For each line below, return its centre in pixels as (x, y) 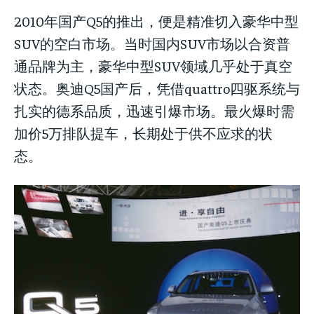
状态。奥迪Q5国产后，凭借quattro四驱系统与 (157, 88)
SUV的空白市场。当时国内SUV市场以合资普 (152, 43)
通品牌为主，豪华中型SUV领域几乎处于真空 (153, 65)
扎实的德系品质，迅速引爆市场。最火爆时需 (154, 110)
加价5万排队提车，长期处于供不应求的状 (143, 132)
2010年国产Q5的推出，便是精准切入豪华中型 (156, 20)
